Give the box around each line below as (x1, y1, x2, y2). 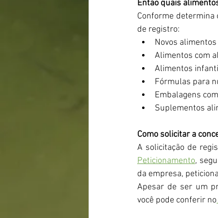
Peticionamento (137, 156, 195, 166)
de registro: (137, 24, 180, 35)
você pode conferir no (137, 195, 217, 205)
